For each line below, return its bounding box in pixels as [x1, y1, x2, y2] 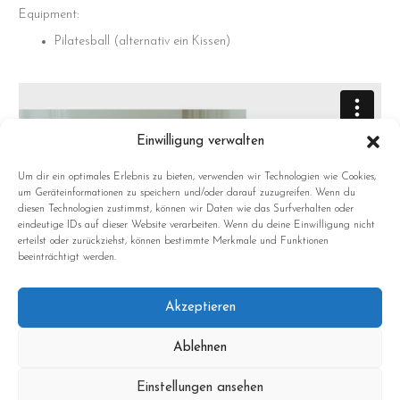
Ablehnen [173, 340, 227, 354]
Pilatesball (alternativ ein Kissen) [54, 35, 230, 49]
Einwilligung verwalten [136, 135, 264, 148]
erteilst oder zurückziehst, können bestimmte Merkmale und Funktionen [18, 236, 329, 246]
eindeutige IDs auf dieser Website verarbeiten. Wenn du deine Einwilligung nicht [18, 220, 375, 230]
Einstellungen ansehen [137, 380, 263, 395]
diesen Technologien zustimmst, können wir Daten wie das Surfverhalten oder [18, 204, 354, 214]
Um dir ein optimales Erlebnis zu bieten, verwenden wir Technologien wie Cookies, [18, 171, 376, 182]
